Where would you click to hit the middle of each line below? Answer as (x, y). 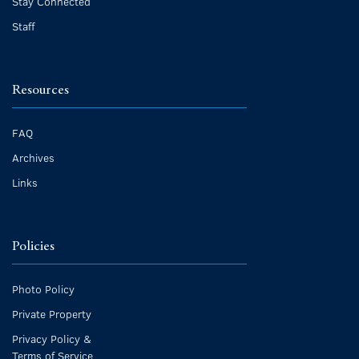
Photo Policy (43, 288)
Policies (33, 246)
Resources (40, 90)
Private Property (52, 313)
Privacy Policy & (52, 338)
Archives (33, 157)
